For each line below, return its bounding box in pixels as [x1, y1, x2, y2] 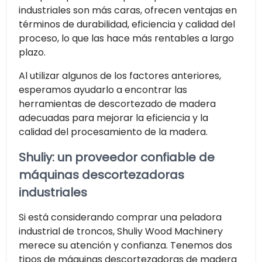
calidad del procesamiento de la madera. [19, 125, 208, 139]
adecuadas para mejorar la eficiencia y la [19, 111, 208, 125]
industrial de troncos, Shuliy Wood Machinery [19, 225, 223, 239]
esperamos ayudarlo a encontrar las [19, 83, 187, 97]
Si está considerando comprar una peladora [19, 211, 222, 225]
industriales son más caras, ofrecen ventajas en [19, 4, 237, 18]
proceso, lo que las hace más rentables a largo [19, 32, 234, 46]
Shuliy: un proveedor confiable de [19, 149, 215, 166]
